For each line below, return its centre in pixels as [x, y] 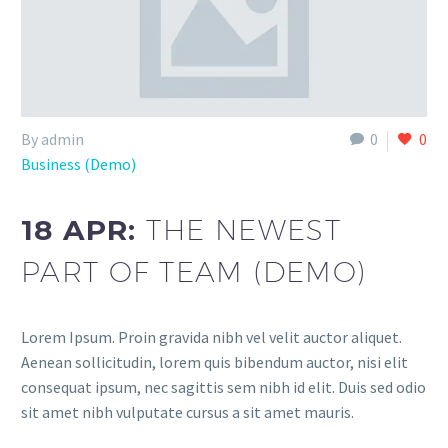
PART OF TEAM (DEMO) [194, 271]
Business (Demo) [78, 164]
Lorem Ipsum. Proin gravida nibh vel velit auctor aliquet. [211, 336]
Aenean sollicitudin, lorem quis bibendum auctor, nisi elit [214, 361]
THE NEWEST [244, 229]
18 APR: [84, 229]
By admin [52, 139]
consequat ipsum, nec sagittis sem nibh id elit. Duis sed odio [223, 386]
